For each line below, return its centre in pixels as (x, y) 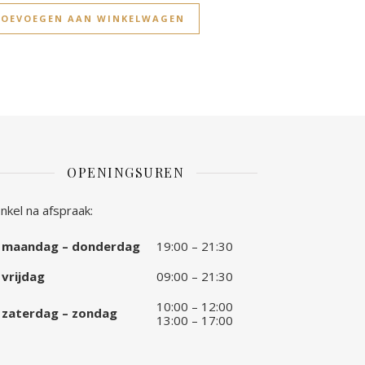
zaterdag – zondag (59, 313)
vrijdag (23, 277)
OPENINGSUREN (125, 173)
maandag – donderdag (71, 246)
